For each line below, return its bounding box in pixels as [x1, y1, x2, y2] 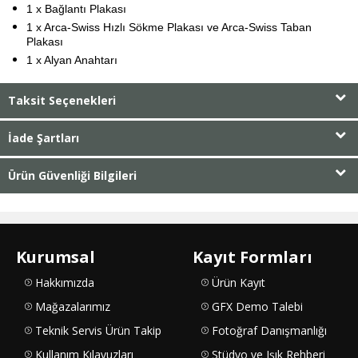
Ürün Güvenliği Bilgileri [8, 167, 137, 183]
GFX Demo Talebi [212, 298, 303, 314]
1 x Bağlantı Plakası [26, 2, 126, 15]
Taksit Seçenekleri [8, 92, 116, 108]
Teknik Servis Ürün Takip [35, 322, 161, 338]
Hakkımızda [35, 274, 94, 290]
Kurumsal [16, 245, 95, 268]
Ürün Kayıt [212, 274, 265, 290]
